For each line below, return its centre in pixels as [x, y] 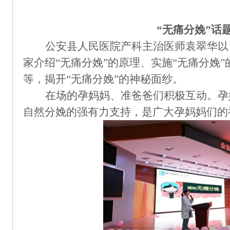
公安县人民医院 [83, 46]
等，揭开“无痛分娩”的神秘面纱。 [103, 79]
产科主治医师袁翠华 [169, 46]
